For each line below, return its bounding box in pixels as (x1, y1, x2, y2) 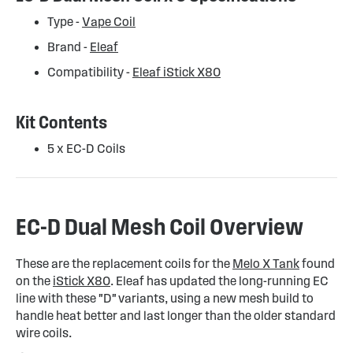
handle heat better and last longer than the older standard (16, 309, 336, 322)
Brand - (47, 40, 90, 54)
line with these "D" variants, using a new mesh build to (16, 292, 314, 305)
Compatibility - (47, 65, 132, 79)
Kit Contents (16, 113, 107, 132)
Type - (47, 15, 82, 28)
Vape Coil (82, 15, 136, 28)
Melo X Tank (232, 257, 299, 270)
